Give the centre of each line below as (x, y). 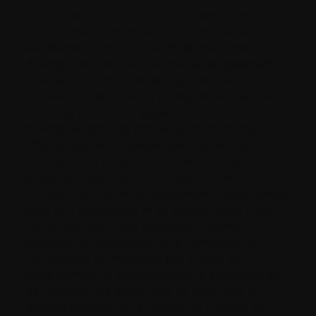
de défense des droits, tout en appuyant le (141, 290)
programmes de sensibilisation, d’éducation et (151, 274)
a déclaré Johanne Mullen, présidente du (138, 79)
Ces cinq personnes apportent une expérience (153, 112)
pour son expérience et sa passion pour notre (150, 209)
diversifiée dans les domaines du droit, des (142, 128)
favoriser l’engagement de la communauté (142, 242)
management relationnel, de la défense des (145, 160)
